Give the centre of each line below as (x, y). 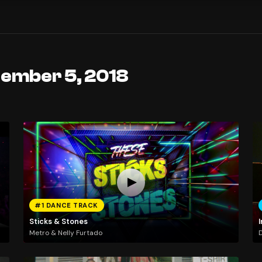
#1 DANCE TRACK (67, 206)
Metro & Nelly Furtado (65, 233)
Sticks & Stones (58, 221)
